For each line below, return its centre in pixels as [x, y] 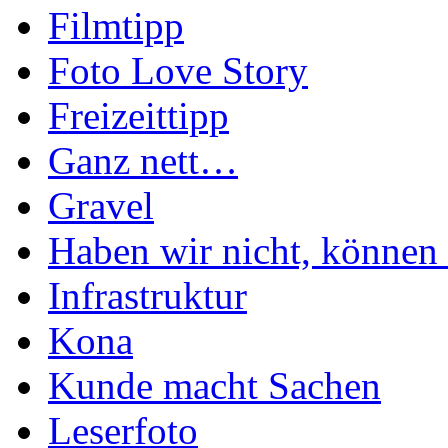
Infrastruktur [147, 295]
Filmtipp [116, 25]
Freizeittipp [138, 115]
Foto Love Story [178, 70]
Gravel [101, 205]
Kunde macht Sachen [214, 385]
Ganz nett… [143, 160]
